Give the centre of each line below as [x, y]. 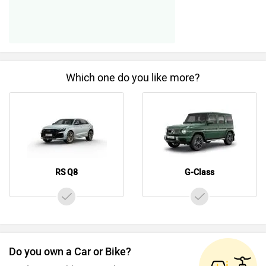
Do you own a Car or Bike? [70, 251]
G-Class [199, 172]
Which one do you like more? [133, 77]
